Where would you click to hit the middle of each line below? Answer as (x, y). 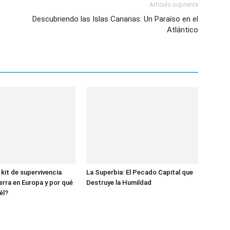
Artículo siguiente (174, 5)
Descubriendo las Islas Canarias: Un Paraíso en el (115, 19)
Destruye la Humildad (119, 183)
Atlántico (183, 30)
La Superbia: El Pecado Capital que (140, 172)
